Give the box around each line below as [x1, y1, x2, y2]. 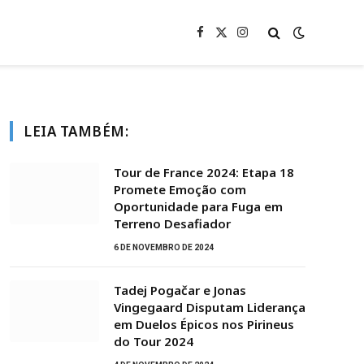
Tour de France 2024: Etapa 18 [114, 164, 294, 180]
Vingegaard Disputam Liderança [114, 299, 305, 315]
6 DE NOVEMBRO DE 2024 [114, 243, 214, 252]
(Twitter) [220, 50, 266, 63]
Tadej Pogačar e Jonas [114, 282, 246, 298]
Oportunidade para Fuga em [114, 198, 283, 214]
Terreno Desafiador [114, 215, 231, 232]
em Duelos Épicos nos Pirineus [114, 316, 294, 332]
